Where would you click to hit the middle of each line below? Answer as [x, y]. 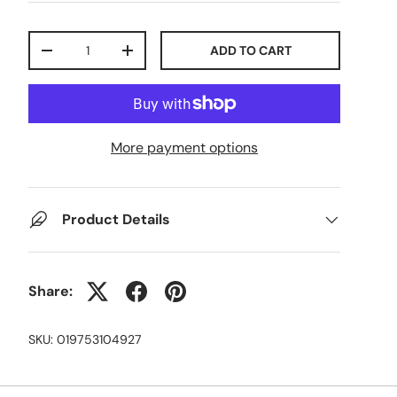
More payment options [184, 147]
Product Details [116, 219]
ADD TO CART [250, 50]
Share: [51, 291]
